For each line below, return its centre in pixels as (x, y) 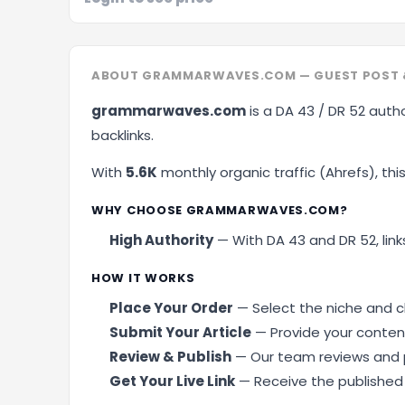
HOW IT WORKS (143, 278)
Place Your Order (171, 308)
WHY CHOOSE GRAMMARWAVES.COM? (220, 210)
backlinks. (122, 135)
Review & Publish (170, 357)
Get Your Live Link (172, 381)
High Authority (161, 240)
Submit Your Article (180, 332)
